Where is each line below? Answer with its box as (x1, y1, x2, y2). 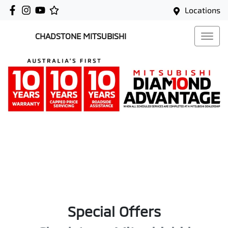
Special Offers (67, 203, 161, 220)
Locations (185, 5, 220, 15)
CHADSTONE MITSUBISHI (35, 31, 126, 41)
